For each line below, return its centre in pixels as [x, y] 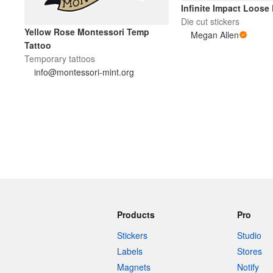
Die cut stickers [210, 22]
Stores [249, 251]
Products [136, 215]
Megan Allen [214, 35]
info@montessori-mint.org [84, 72]
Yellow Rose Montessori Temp [87, 31]
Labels [130, 251]
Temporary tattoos [60, 58]
